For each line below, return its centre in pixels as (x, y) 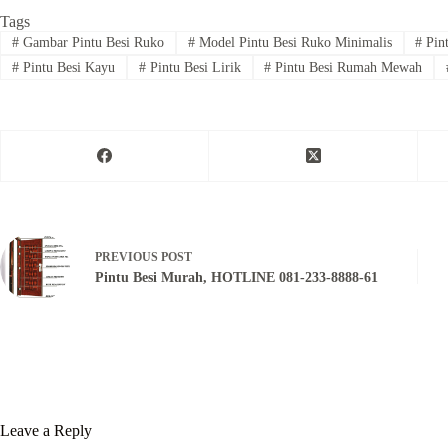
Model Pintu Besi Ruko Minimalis (293, 43)
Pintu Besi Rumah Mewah (347, 67)
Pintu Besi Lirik (193, 67)
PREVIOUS (128, 257)
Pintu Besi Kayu (66, 67)
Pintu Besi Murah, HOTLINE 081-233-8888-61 (236, 278)
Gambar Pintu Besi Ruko (91, 43)
